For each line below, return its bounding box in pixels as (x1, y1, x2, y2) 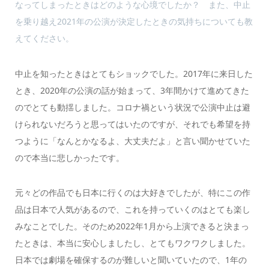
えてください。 (14, 32, 74, 44)
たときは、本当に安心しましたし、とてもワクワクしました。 (14, 237, 250, 249)
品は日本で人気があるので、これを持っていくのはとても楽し (14, 204, 250, 216)
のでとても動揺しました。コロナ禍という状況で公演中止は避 (14, 101, 250, 113)
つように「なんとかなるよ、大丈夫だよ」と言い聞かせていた (14, 134, 250, 147)
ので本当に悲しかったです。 (14, 151, 124, 163)
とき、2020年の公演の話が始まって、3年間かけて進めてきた (14, 84, 249, 96)
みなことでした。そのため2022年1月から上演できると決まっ (14, 220, 249, 232)
